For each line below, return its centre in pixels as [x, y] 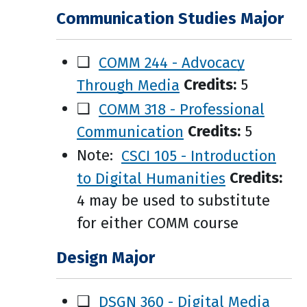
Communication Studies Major [170, 19]
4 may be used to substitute [173, 200]
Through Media [128, 85]
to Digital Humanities [151, 178]
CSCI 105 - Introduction [199, 155]
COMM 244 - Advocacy [172, 62]
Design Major [106, 258]
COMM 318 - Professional [182, 109]
